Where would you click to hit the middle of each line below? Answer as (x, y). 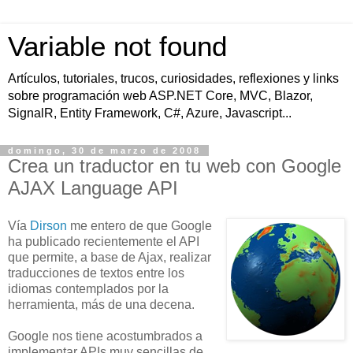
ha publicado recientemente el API (104, 241)
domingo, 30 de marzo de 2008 (104, 150)
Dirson (50, 225)
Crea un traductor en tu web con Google (175, 166)
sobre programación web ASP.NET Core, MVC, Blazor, (160, 96)
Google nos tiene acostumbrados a (105, 336)
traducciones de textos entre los (96, 273)
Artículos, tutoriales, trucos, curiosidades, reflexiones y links (173, 78)
